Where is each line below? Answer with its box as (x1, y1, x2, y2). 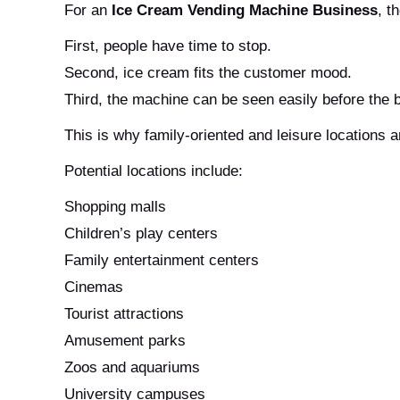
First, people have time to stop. (64, 37, 271, 54)
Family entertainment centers (64, 251, 259, 269)
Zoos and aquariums (64, 358, 200, 376)
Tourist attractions (64, 304, 184, 322)
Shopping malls (64, 197, 166, 215)
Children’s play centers (64, 224, 218, 242)
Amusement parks (64, 331, 186, 349)
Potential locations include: (64, 162, 243, 179)
